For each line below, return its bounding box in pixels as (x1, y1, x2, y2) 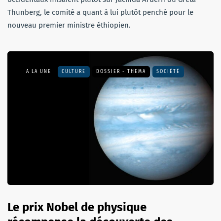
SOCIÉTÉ (156, 68, 180, 74)
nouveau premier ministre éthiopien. (7, 20, 131, 30)
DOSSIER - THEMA (96, 68, 146, 74)
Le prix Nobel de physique (7, 200, 147, 215)
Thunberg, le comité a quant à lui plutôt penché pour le (7, 7, 193, 17)
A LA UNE (26, 68, 51, 74)
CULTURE (62, 68, 86, 74)
